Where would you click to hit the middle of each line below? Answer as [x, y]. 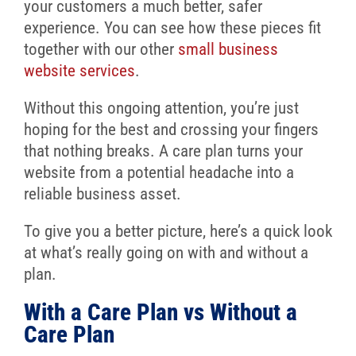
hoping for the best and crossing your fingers [171, 130]
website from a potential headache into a [159, 173]
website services [79, 71]
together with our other [101, 50]
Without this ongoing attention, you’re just [161, 108]
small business [228, 50]
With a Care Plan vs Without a [160, 313]
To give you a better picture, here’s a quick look [178, 232]
